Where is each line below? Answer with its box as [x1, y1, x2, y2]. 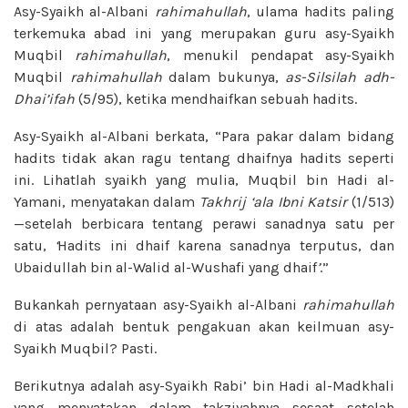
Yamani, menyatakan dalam [14, 192, 200, 210]
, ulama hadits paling [246, 2, 395, 20]
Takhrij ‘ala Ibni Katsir [199, 192, 352, 210]
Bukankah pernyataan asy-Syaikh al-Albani [14, 295, 302, 313]
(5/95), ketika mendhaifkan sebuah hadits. [78, 89, 357, 107]
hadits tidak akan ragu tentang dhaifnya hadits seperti [14, 148, 394, 167]
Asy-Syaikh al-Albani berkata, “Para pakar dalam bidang [14, 127, 394, 145]
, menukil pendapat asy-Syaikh [167, 46, 394, 64]
